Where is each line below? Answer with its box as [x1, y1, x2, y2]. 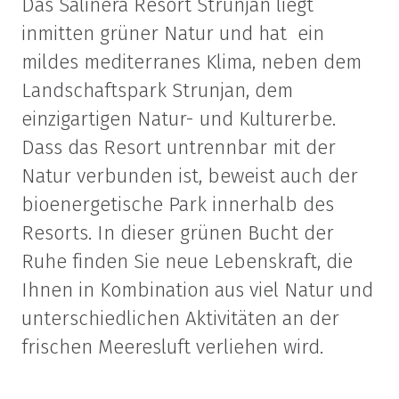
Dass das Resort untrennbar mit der [21, 135, 336, 159]
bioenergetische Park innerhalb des [21, 192, 334, 216]
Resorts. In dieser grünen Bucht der [21, 221, 334, 245]
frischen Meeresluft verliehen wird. [21, 335, 323, 359]
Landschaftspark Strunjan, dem [21, 78, 293, 102]
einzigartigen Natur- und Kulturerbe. [21, 107, 336, 131]
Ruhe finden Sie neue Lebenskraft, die [21, 249, 353, 273]
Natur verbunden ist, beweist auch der [21, 164, 358, 188]
